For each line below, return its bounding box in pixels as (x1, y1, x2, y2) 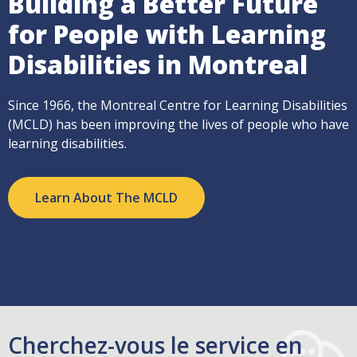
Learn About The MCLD (35, 188, 178, 206)
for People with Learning (8, 16, 326, 51)
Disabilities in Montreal (8, 46, 308, 81)
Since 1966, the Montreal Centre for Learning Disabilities (8, 96, 347, 114)
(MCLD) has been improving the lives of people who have (8, 115, 349, 133)
